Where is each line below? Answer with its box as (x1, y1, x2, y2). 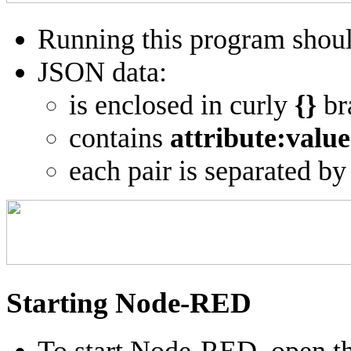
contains (69, 121, 170, 154)
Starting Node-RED (6, 287, 251, 320)
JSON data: (38, 56, 167, 88)
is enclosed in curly (69, 89, 295, 121)
